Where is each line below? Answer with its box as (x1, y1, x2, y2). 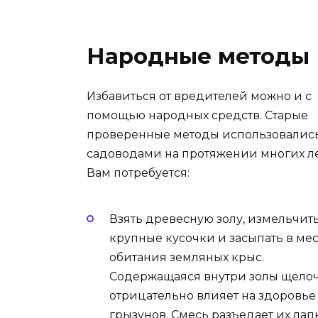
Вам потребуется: (87, 165, 190, 180)
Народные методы (87, 42, 309, 70)
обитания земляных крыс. (109, 251, 264, 265)
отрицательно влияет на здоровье (109, 289, 316, 303)
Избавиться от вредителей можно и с (87, 89, 312, 103)
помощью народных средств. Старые (87, 108, 308, 122)
